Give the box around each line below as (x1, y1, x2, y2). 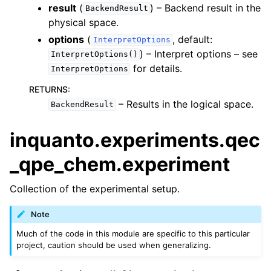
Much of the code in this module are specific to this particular (16, 228, 250, 238)
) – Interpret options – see (140, 47, 258, 60)
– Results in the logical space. (116, 97, 254, 110)
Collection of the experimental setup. (10, 182, 180, 195)
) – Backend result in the (150, 1, 261, 14)
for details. (130, 62, 183, 74)
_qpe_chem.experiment (10, 152, 230, 176)
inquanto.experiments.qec (10, 128, 260, 152)
